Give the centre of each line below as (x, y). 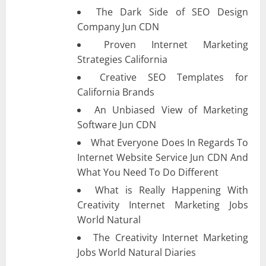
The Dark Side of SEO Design (172, 12)
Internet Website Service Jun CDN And (163, 157)
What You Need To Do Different (148, 172)
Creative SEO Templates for (174, 77)
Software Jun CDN (117, 124)
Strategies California (122, 59)
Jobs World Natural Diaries (137, 252)
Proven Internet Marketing (176, 44)
